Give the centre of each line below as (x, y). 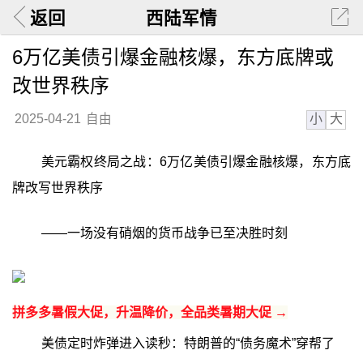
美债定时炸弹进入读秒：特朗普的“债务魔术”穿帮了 (188, 343)
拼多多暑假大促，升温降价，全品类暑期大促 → (149, 312)
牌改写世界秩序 (57, 188)
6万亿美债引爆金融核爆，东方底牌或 (173, 57)
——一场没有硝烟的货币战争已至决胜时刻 (164, 233)
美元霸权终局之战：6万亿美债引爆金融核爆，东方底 (196, 162)
